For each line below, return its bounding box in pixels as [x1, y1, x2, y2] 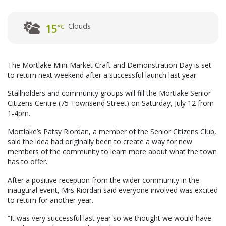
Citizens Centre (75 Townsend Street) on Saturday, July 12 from [8, 98, 214, 108]
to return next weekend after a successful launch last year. [8, 70, 198, 80]
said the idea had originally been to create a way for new [8, 137, 192, 147]
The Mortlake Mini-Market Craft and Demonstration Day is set [8, 60, 211, 70]
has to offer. [8, 157, 47, 167]
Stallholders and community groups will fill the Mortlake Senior [8, 88, 211, 98]
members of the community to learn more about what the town [8, 147, 217, 157]
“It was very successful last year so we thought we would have [8, 213, 211, 223]
